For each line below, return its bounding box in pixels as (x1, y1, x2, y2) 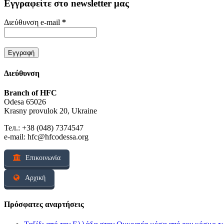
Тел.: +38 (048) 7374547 (4, 123, 83, 132)
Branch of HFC (4, 88, 57, 97)
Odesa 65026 (4, 97, 46, 106)
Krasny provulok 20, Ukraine (4, 106, 97, 115)
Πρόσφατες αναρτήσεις (4, 200, 84, 209)
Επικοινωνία (23, 153, 60, 161)
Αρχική (23, 173, 45, 181)
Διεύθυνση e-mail (4, 18, 62, 27)
